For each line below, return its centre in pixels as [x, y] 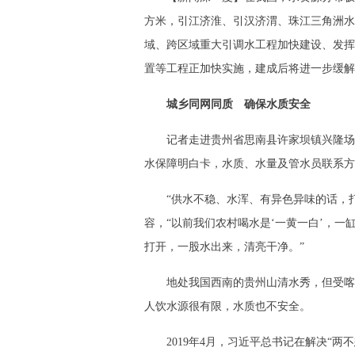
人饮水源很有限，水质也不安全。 [227, 307]
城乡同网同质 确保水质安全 [239, 105]
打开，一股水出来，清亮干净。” [224, 247]
